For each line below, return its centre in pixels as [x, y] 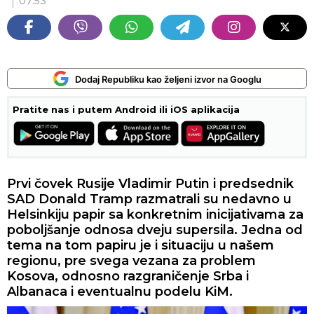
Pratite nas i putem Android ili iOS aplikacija [126, 109]
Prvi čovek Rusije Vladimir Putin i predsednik [150, 184]
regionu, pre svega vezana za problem [131, 261]
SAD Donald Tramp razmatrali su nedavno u [149, 199]
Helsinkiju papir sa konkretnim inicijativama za [155, 214]
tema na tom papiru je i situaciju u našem [141, 245]
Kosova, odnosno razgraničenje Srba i [128, 276]
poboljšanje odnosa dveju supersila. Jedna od [155, 230]
